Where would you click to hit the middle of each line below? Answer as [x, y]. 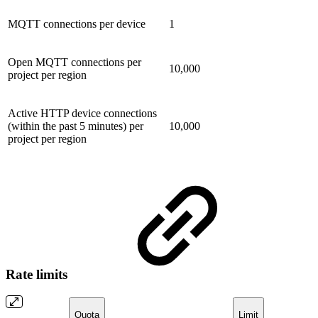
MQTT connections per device [77, 23]
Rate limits [38, 274]
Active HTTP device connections [82, 113]
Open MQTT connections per [75, 62]
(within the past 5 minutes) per [76, 126]
